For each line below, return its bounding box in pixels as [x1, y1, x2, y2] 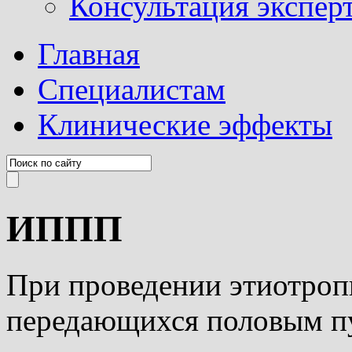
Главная [38, 37, 140, 71]
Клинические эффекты [38, 108, 332, 141]
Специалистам [38, 72, 225, 106]
